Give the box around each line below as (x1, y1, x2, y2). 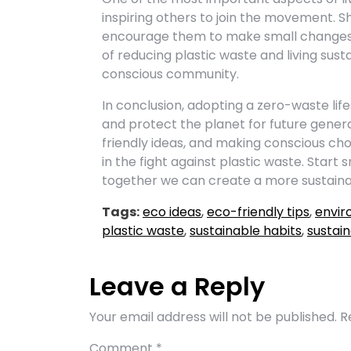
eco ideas (143, 203, 201, 221)
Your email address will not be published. (89, 308, 337, 326)
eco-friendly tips (207, 203, 309, 221)
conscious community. (102, 65, 239, 83)
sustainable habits (190, 222, 302, 240)
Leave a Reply (89, 269, 265, 304)
